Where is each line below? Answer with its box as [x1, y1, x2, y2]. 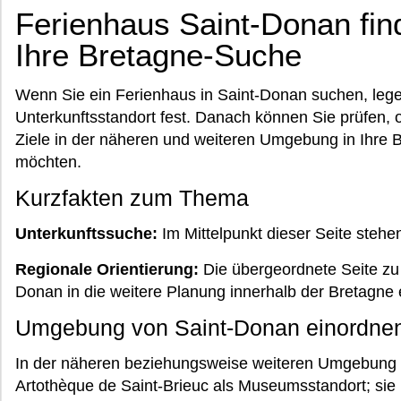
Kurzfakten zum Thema [15, 185, 249, 210]
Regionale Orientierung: [15, 260, 199, 278]
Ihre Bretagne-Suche [15, 38, 302, 73]
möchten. [15, 153, 81, 171]
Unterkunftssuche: [15, 225, 158, 243]
